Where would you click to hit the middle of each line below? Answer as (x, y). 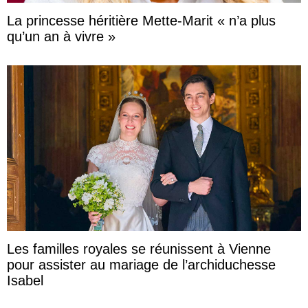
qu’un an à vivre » (61, 37)
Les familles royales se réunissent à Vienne (139, 249)
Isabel (25, 281)
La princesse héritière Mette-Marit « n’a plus (141, 21)
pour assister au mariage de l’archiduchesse (141, 265)
